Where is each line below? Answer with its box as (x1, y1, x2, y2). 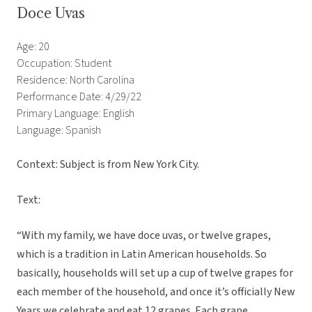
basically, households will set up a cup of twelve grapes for (17, 265, 293, 281)
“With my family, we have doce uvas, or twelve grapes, (17, 228, 271, 244)
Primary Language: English (17, 106, 134, 122)
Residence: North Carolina (17, 72, 134, 88)
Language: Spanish (17, 123, 101, 139)
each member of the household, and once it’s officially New (17, 284, 295, 300)
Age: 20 (17, 39, 49, 55)
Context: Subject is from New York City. (17, 157, 201, 173)
